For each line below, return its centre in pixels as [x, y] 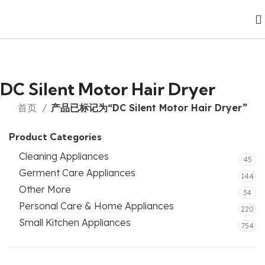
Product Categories [55, 137]
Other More [45, 189]
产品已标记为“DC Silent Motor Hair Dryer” [149, 108]
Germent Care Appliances [77, 173]
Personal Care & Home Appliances [96, 206]
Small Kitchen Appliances [75, 222]
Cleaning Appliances [64, 156]
